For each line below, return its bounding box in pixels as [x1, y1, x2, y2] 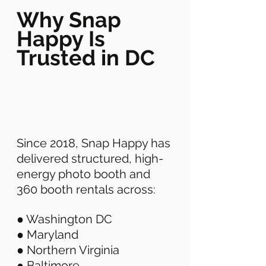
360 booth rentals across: [17, 182, 159, 197]
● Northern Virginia [17, 243, 122, 258]
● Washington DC [17, 212, 115, 227]
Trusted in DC [17, 45, 155, 71]
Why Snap [17, 7, 126, 33]
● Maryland [17, 227, 81, 242]
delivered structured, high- [17, 151, 163, 166]
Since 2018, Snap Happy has [17, 136, 173, 151]
